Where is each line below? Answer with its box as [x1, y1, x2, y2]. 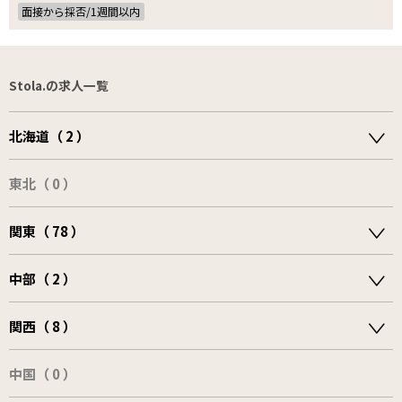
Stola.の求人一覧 [9, 76, 109, 95]
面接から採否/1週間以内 [22, 3, 141, 19]
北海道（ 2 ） [9, 127, 90, 146]
